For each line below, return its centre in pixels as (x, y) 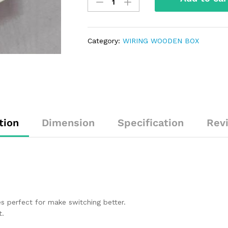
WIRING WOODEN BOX (161, 41)
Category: (105, 41)
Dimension (68, 123)
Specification (151, 123)
